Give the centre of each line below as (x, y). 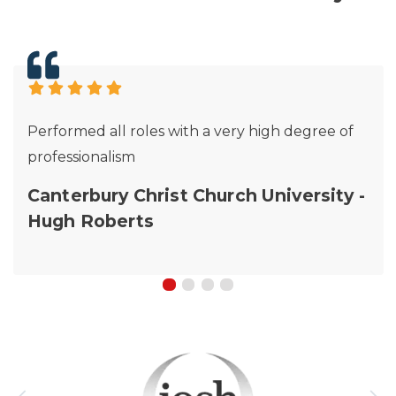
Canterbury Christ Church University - (196, 196)
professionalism (81, 157)
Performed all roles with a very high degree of (190, 132)
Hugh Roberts (91, 221)
